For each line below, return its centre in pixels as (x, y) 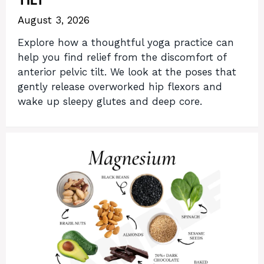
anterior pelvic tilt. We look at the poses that (127, 72)
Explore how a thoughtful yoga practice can (126, 43)
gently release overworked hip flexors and (120, 87)
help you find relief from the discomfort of (122, 57)
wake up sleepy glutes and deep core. (110, 102)
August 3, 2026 (54, 20)
